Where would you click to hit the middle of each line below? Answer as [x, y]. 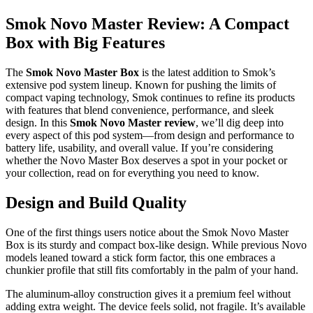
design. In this [38, 123]
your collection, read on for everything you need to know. [132, 173]
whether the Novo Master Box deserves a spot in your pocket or [146, 161]
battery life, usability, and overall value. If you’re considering [139, 148]
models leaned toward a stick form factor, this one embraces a [140, 258]
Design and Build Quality [96, 203]
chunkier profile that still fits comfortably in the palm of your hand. [152, 270]
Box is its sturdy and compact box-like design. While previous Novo [156, 245]
